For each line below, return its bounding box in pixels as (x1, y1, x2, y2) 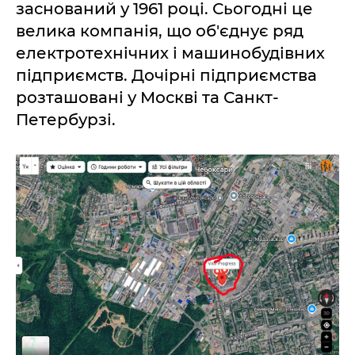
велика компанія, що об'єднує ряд (16, 21, 303, 40)
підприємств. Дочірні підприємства (16, 66, 317, 85)
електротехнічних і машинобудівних (16, 44, 325, 63)
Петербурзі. (16, 110, 116, 129)
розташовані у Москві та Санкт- (16, 88, 279, 107)
